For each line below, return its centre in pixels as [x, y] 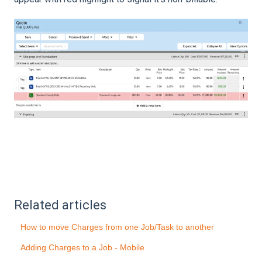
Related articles [60, 205]
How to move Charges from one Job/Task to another [118, 227]
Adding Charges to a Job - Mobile [83, 248]
